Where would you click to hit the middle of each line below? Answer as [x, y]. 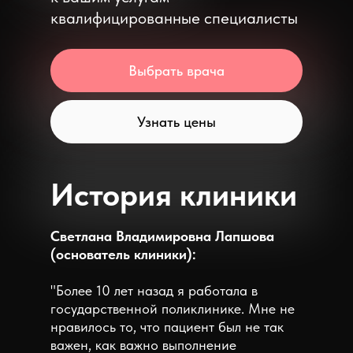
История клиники [174, 195]
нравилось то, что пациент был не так [167, 327]
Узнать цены [176, 122]
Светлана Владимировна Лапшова [162, 236]
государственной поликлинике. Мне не [173, 308]
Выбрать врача [176, 71]
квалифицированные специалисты [174, 18]
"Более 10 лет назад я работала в [154, 290]
